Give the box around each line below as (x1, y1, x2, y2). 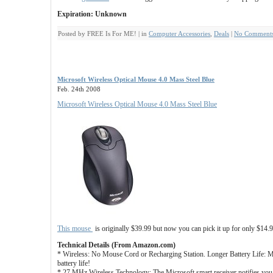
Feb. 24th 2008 (57, 85, 101, 93)
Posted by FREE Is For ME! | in (58, 30, 149, 37)
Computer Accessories (149, 30, 210, 37)
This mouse (57, 224, 93, 233)
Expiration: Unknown (57, 10, 127, 18)
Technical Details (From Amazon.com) (57, 241, 175, 249)
